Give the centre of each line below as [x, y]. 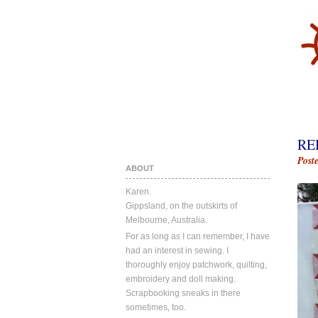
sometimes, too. [156, 307]
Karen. [138, 192]
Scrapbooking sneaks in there [183, 293]
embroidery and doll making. [181, 279]
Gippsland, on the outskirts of [181, 206]
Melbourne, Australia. [166, 220]
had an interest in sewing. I [177, 251]
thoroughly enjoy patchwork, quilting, [196, 265]
